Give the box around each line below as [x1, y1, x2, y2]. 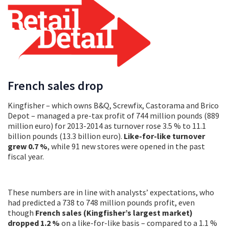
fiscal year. [8, 151, 44, 162]
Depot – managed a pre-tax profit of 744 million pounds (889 [8, 110, 219, 121]
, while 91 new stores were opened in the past [48, 141, 205, 151]
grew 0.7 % [8, 141, 48, 151]
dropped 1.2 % [8, 217, 61, 228]
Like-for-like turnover [124, 130, 205, 141]
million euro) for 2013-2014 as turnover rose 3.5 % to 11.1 [8, 120, 206, 131]
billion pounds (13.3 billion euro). [8, 130, 124, 141]
